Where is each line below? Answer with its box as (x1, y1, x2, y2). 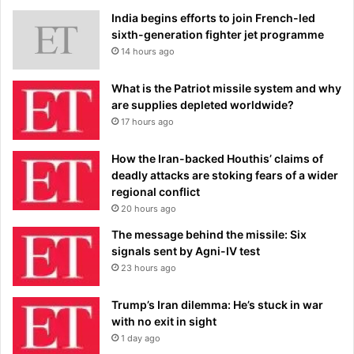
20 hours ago (121, 202, 176, 214)
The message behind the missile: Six (111, 227, 307, 241)
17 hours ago (121, 115, 174, 127)
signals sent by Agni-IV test (111, 243, 260, 258)
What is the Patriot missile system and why (111, 81, 341, 95)
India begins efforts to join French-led (111, 10, 315, 24)
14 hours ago (121, 45, 175, 57)
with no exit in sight (111, 314, 217, 328)
